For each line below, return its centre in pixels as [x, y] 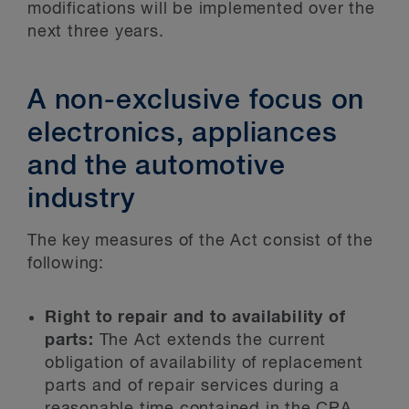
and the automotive [157, 167]
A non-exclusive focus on [196, 101]
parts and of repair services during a [192, 386]
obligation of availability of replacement [204, 363]
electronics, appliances [183, 134]
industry [82, 200]
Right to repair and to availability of [195, 318]
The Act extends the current [213, 341]
